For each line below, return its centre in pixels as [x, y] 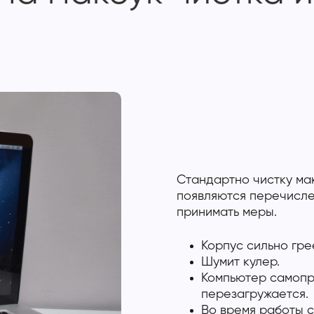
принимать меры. [226, 212]
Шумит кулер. [240, 262]
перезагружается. [254, 294]
